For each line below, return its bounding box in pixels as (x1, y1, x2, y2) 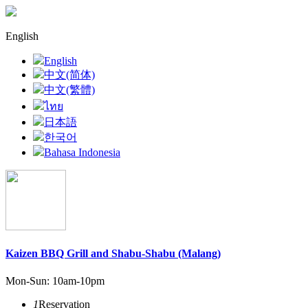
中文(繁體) (44, 84, 95, 96)
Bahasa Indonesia (44, 146, 120, 158)
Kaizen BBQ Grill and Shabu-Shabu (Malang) (5, 247, 221, 260)
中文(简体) (44, 69, 95, 80)
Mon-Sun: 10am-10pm (5, 274, 104, 287)
